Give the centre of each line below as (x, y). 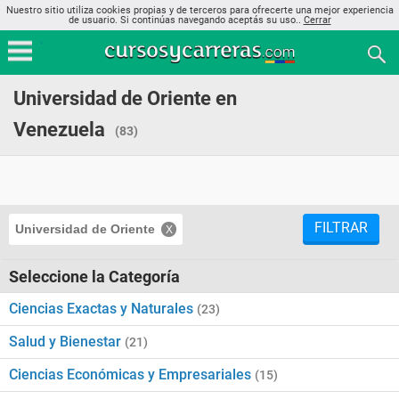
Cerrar (317, 20)
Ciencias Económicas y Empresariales (132, 375)
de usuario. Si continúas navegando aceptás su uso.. (186, 20)
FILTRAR (341, 228)
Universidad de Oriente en (125, 98)
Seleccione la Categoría (94, 277)
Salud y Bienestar (67, 342)
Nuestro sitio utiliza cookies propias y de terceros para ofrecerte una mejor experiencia (199, 10)
